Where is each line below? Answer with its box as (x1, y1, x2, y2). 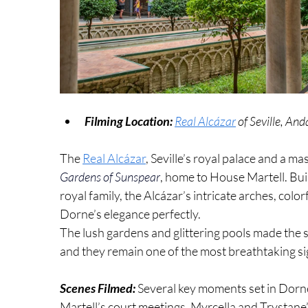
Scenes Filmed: (60, 280, 137, 296)
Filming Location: (85, 113, 173, 129)
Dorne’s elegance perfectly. (60, 206, 201, 221)
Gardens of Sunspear (60, 168, 160, 184)
